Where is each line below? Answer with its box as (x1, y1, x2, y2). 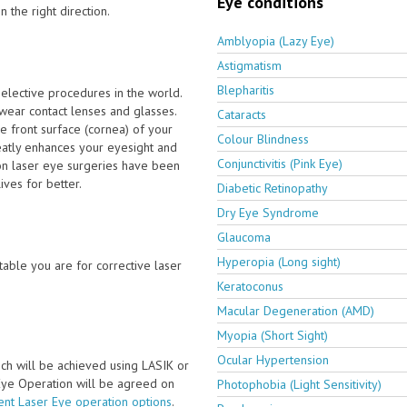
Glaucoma (217, 228, 271, 245)
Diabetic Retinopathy (217, 179, 328, 196)
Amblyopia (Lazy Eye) (217, 32, 334, 49)
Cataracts (217, 105, 266, 123)
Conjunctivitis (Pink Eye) (217, 154, 342, 172)
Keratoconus (217, 277, 283, 294)
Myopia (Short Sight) (217, 326, 328, 343)
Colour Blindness (217, 130, 309, 147)
